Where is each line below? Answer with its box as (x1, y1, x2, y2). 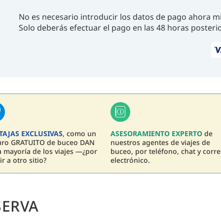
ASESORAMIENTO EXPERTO (110, 129, 202, 139)
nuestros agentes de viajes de (110, 138, 210, 147)
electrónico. (110, 155, 150, 165)
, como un (63, 129, 96, 139)
